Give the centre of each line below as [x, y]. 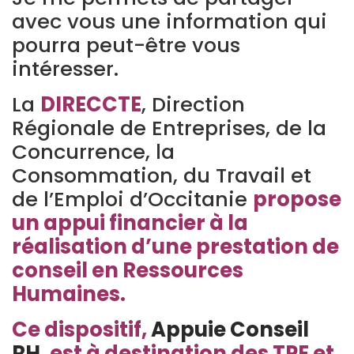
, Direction [193, 104]
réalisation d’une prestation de [175, 247]
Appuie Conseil [230, 330]
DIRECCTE [91, 104]
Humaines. [69, 294]
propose [297, 199]
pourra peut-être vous [126, 45]
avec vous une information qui [169, 21]
